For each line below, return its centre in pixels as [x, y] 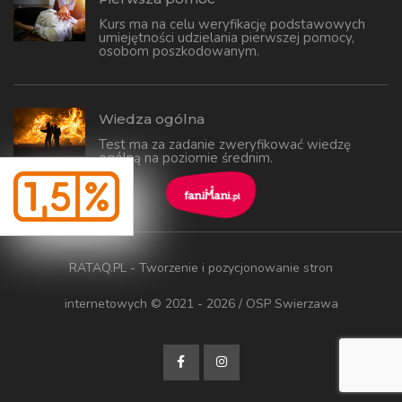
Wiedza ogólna [152, 119]
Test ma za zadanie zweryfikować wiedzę [225, 145]
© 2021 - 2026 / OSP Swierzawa [242, 304]
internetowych [105, 304]
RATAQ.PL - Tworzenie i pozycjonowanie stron [201, 268]
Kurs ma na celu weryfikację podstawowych [232, 25]
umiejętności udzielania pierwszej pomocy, [227, 38]
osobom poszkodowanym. [179, 52]
